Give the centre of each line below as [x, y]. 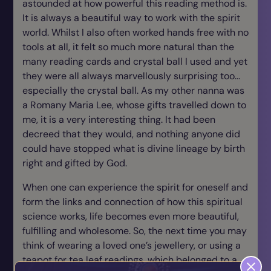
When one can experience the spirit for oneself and [135, 187]
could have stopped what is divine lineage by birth [134, 149]
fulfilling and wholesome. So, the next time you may [135, 231]
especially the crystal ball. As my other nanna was [133, 90]
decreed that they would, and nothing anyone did [131, 134]
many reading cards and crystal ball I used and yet [135, 61]
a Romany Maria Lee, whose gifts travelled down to [134, 105]
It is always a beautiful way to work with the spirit [131, 18]
